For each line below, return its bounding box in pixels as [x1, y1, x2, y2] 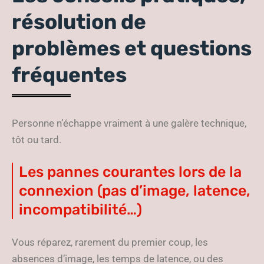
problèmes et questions [12, 36, 252, 61]
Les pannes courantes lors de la [19, 163, 242, 181]
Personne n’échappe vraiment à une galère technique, [12, 117, 246, 130]
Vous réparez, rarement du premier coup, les [12, 236, 208, 249]
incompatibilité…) [19, 201, 142, 219]
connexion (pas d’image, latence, [19, 182, 250, 200]
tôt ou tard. [12, 134, 61, 146]
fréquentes [12, 62, 127, 88]
